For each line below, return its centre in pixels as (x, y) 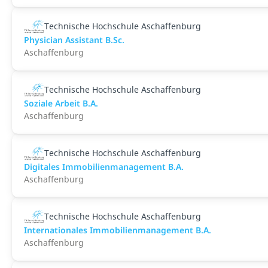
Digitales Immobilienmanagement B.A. (104, 167)
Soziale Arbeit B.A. (61, 103)
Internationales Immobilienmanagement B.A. (118, 230)
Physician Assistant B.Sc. (74, 40)
